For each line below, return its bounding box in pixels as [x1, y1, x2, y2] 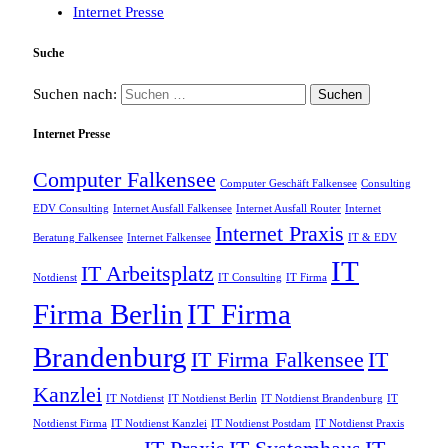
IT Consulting [218, 272, 282, 284]
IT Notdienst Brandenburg [261, 393, 383, 405]
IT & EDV [348, 232, 397, 244]
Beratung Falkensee [33, 232, 123, 244]
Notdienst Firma [33, 418, 107, 430]
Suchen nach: [33, 85, 117, 102]
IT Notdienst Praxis [315, 418, 404, 430]
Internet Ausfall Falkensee [113, 203, 232, 215]
